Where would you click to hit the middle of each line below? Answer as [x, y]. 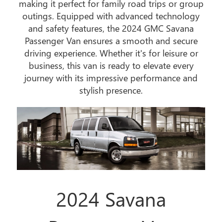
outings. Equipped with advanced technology [111, 16]
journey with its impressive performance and [111, 78]
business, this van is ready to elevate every [111, 65]
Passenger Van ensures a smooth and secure [111, 40]
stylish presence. [111, 90]
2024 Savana [111, 198]
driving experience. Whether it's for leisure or [111, 53]
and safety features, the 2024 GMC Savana [111, 28]
